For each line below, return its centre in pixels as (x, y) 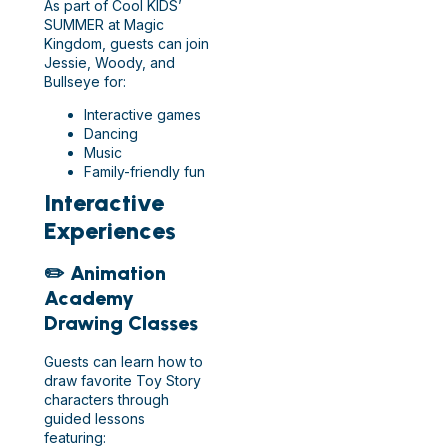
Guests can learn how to (123, 362)
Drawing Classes (121, 323)
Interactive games (142, 115)
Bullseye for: (85, 81)
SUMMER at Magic (104, 24)
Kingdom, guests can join (126, 43)
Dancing (111, 134)
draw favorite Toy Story (122, 381)
